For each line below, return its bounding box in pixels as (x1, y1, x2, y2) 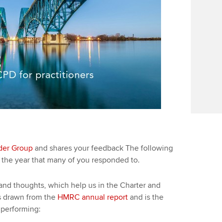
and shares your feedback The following (32, 143, 173, 153)
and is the (127, 192, 164, 202)
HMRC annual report (57, 192, 128, 202)
